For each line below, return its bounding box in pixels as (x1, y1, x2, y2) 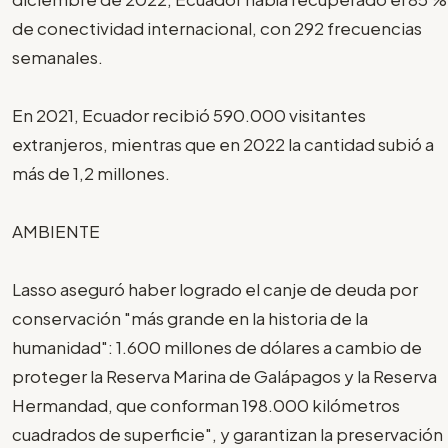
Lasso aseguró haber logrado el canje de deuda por (12, 277, 418, 300)
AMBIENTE (12, 219, 100, 242)
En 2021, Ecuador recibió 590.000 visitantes (12, 103, 366, 126)
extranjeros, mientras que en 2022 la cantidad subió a (12, 132, 434, 155)
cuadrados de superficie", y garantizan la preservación (12, 422, 443, 445)
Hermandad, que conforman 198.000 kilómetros (12, 393, 400, 416)
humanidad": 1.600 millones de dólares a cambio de (12, 335, 422, 358)
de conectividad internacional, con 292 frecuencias (12, 16, 422, 39)
